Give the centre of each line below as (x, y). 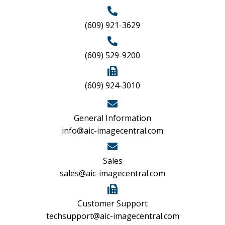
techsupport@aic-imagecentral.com (113, 216)
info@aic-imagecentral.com (113, 130)
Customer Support (113, 203)
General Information (113, 118)
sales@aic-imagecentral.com (113, 173)
